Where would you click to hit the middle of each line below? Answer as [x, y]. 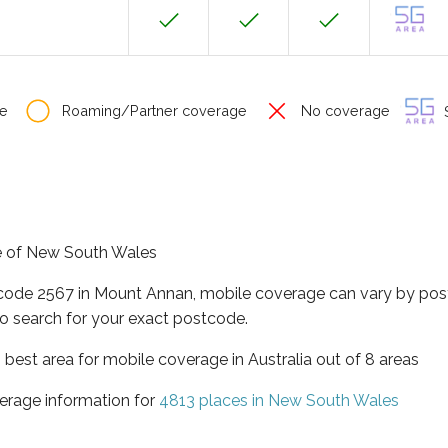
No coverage [343, 110]
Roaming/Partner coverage [152, 110]
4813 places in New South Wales [279, 400]
